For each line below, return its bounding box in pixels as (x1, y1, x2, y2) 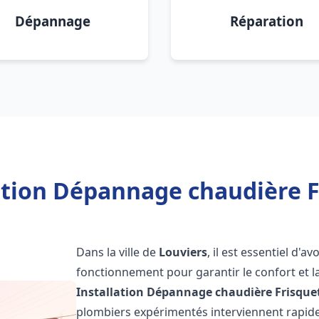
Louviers (159, 244, 208, 260)
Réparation (229, 12, 303, 30)
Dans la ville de (76, 244, 159, 260)
